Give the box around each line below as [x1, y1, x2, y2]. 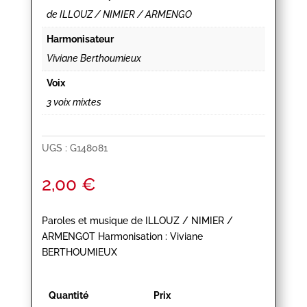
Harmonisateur [46, 34, 114, 45]
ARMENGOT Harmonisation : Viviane [41, 231, 203, 243]
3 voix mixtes [46, 97, 101, 108]
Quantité [48, 290, 88, 302]
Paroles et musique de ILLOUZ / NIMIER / [41, 215, 233, 227]
